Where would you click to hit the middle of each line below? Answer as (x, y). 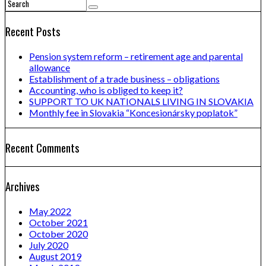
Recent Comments (42, 147)
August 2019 (55, 256)
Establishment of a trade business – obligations (124, 78)
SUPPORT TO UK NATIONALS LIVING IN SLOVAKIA (141, 101)
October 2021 (58, 222)
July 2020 (49, 245)
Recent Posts (33, 31)
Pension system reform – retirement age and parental (136, 56)
